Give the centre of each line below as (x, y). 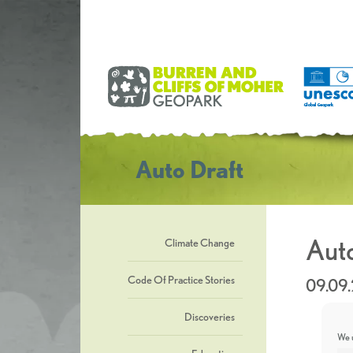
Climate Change (200, 243)
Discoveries (210, 317)
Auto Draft (190, 169)
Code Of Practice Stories (181, 280)
